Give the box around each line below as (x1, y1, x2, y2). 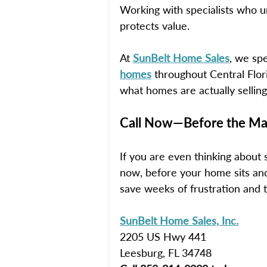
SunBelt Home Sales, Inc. (120, 213, 238, 227)
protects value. (120, 18, 190, 32)
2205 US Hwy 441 (120, 229, 206, 243)
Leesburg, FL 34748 (120, 246, 212, 259)
